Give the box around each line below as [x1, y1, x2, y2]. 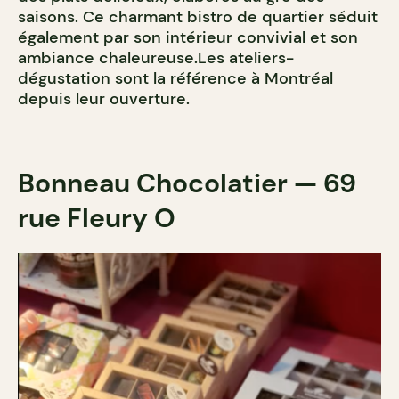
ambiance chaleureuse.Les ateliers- [18, 46, 294, 69]
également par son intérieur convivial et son [18, 26, 358, 48]
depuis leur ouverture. [18, 87, 190, 110]
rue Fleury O [18, 199, 175, 235]
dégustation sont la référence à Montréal [18, 67, 333, 89]
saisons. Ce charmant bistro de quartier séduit [18, 5, 378, 28]
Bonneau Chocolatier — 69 [18, 165, 356, 200]
